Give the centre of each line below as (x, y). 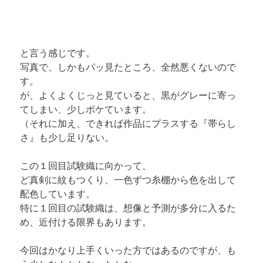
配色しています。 (58, 194)
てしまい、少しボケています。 (86, 109)
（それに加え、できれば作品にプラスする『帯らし (128, 124)
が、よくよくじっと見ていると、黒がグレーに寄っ (128, 95)
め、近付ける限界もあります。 (86, 222)
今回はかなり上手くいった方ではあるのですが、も (128, 250)
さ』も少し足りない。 (67, 138)
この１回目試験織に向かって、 (86, 166)
